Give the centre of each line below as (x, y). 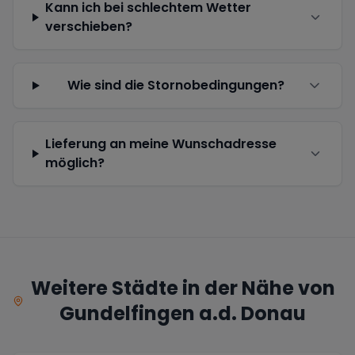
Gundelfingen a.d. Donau (183, 313)
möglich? (74, 163)
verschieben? (88, 27)
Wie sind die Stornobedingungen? (176, 85)
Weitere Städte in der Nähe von (183, 288)
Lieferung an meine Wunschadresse (160, 144)
